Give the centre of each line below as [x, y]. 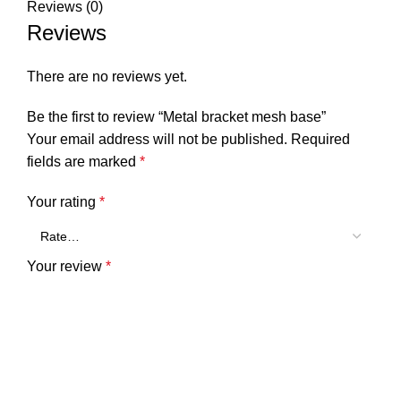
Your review [66, 266]
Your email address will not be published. [157, 139]
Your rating [63, 201]
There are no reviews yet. [107, 76]
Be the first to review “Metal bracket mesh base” [176, 116]
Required [320, 139]
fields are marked [83, 161]
